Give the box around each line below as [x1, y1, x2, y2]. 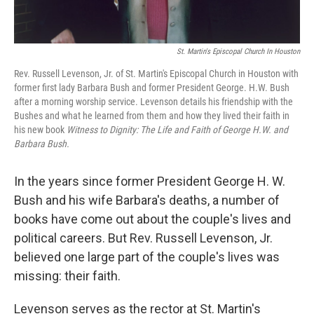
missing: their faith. [14, 268, 121, 283]
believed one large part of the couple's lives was [14, 249, 280, 264]
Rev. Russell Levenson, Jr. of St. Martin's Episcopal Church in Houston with [14, 67, 299, 79]
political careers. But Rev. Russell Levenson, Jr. [14, 230, 273, 245]
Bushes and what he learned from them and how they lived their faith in [14, 109, 289, 121]
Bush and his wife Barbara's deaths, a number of [14, 192, 280, 207]
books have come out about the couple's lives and [14, 211, 291, 226]
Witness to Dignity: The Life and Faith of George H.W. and [67, 123, 288, 135]
